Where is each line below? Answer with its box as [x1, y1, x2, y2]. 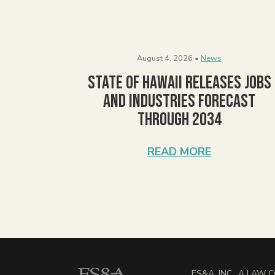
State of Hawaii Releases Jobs [87, 71, 271, 94]
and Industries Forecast [103, 90, 255, 112]
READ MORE [147, 144, 211, 159]
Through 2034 [137, 108, 222, 131]
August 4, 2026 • [137, 52, 199, 64]
